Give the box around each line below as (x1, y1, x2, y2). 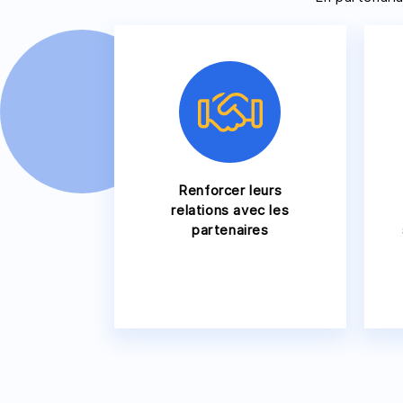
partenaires (191, 221, 269, 238)
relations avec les (171, 201, 290, 219)
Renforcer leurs (178, 182, 282, 199)
